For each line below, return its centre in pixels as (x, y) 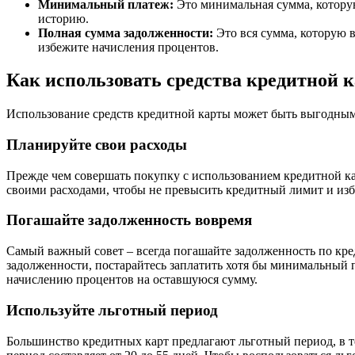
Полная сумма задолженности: (126, 32)
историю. (63, 18)
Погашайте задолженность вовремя (129, 220)
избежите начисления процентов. (128, 47)
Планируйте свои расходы (97, 145)
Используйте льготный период (112, 310)
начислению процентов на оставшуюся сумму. (132, 280)
